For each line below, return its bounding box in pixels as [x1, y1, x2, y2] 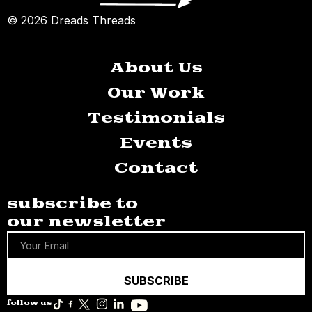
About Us [109, 59, 203, 77]
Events [120, 134, 192, 152]
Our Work [107, 84, 205, 102]
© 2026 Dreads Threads [7, 13, 136, 27]
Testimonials [87, 109, 225, 127]
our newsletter [7, 213, 166, 231]
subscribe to [7, 195, 138, 212]
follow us [7, 299, 52, 307]
